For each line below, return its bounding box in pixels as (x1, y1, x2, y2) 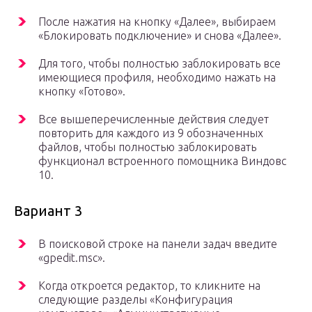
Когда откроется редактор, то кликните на (38, 279, 260, 292)
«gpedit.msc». (38, 251, 105, 264)
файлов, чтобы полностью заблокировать (38, 140, 256, 153)
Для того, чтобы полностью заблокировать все (38, 56, 281, 70)
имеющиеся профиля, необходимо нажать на (38, 70, 276, 84)
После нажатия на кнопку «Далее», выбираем (38, 15, 276, 28)
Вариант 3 (14, 202, 82, 219)
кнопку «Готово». (38, 84, 125, 97)
